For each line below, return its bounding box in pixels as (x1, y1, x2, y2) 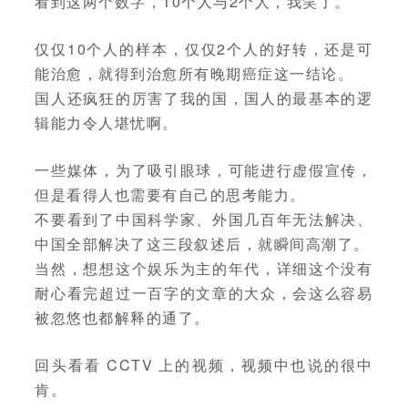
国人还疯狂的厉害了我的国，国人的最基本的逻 (35, 87, 373, 108)
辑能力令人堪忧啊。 (35, 111, 178, 133)
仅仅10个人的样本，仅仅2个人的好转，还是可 (35, 37, 373, 59)
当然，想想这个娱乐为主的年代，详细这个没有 (35, 257, 373, 279)
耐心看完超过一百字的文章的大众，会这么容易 (35, 281, 373, 303)
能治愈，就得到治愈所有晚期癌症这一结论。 (35, 62, 354, 84)
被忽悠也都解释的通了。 (35, 306, 210, 328)
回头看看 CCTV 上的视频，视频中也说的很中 (35, 353, 373, 375)
